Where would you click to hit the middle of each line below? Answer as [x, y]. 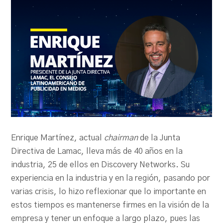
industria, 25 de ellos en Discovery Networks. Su [101, 165]
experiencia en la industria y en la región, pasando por [111, 178]
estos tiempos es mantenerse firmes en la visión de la [110, 205]
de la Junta [159, 138]
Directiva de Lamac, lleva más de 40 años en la [97, 152]
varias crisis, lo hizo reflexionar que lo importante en [109, 192]
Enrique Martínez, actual [58, 138]
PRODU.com [39, 6]
